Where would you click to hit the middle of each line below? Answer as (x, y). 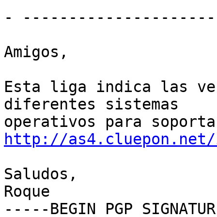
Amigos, (36, 52)
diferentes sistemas (101, 104)
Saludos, (41, 174)
